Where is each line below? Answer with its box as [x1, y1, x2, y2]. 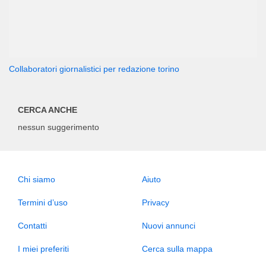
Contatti [18, 221, 47, 230]
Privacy [142, 198, 169, 207]
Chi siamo [18, 175, 55, 184]
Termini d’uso [18, 198, 68, 207]
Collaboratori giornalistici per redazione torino [9, 64, 179, 74]
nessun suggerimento [18, 122, 99, 132]
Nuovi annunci [142, 221, 195, 230]
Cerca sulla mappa [142, 244, 213, 254]
